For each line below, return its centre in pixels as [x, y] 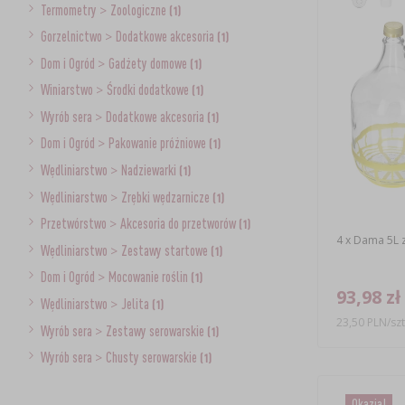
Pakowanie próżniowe [158, 143]
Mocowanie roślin [149, 277]
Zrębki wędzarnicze [166, 197]
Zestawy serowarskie [156, 330]
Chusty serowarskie [152, 358]
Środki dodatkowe [149, 90]
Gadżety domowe [149, 63]
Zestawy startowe [165, 250]
